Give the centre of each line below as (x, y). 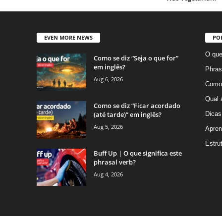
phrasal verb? (114, 162)
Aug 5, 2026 (108, 127)
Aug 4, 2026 (108, 174)
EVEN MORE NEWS (68, 38)
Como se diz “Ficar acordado (137, 106)
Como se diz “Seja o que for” (136, 58)
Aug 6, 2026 (108, 79)
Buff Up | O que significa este (138, 153)
